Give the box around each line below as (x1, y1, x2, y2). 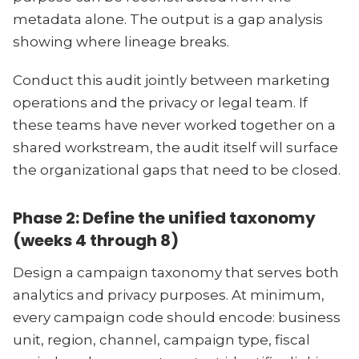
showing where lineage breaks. (13, 34, 229, 50)
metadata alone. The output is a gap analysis (13, 11, 323, 27)
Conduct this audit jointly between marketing (13, 72, 330, 88)
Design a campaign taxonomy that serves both (13, 264, 339, 280)
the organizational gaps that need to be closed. (13, 162, 341, 178)
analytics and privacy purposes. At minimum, (13, 287, 325, 303)
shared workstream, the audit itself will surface (13, 139, 338, 155)
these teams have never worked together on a (13, 117, 336, 133)
